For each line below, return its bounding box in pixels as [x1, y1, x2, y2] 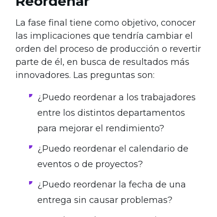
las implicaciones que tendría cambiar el [15, 31, 193, 42]
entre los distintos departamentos [37, 108, 185, 119]
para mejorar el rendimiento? [37, 123, 164, 134]
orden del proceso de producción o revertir [15, 44, 201, 55]
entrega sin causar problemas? [37, 195, 172, 206]
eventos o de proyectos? [37, 159, 143, 170]
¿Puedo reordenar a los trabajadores [37, 92, 196, 103]
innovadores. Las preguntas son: [15, 70, 155, 81]
